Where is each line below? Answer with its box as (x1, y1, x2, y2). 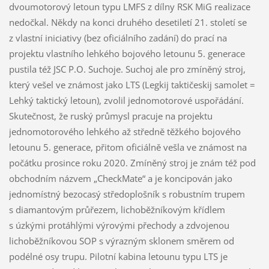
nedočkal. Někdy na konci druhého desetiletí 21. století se (8, 16, 247, 28)
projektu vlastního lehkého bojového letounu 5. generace (8, 47, 245, 59)
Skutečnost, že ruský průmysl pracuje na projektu (8, 109, 213, 122)
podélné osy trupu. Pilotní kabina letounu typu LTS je (8, 250, 228, 262)
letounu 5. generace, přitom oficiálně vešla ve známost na (8, 141, 247, 153)
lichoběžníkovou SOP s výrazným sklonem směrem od (8, 234, 234, 247)
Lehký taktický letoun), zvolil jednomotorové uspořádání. (8, 94, 244, 106)
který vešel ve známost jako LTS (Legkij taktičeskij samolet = (8, 78, 255, 91)
